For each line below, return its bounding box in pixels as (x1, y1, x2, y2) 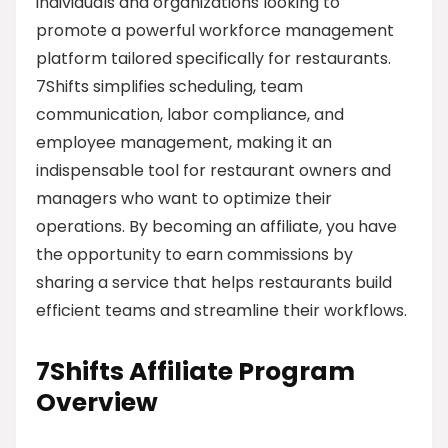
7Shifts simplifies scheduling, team (36, 75, 303, 98)
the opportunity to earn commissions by (36, 243, 353, 266)
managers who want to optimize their (36, 187, 332, 210)
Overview (36, 385, 158, 420)
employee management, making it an (36, 131, 332, 154)
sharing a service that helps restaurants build (36, 271, 392, 294)
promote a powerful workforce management (36, 19, 394, 42)
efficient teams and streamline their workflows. (36, 299, 407, 322)
